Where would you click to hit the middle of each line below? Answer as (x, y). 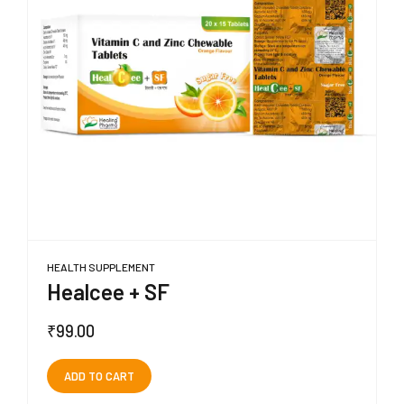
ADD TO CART (99, 376)
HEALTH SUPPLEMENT (101, 267)
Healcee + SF (108, 292)
